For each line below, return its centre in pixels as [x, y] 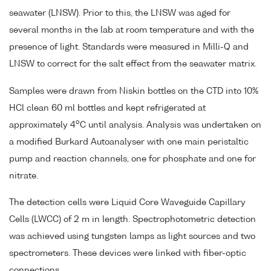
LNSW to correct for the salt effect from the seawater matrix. [133, 64]
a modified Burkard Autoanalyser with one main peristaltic [129, 142]
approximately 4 [42, 125]
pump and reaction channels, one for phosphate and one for [132, 159]
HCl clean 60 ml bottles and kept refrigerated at [107, 108]
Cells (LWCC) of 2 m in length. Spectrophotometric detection [132, 220]
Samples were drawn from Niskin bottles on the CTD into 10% [134, 91]
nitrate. [24, 176]
